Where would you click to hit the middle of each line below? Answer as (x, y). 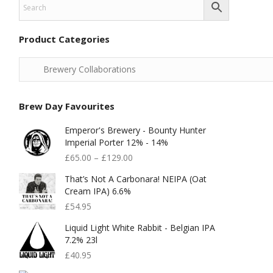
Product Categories (64, 39)
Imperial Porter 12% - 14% (116, 142)
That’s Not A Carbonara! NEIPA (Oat (136, 179)
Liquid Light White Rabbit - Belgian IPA (140, 228)
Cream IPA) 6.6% (98, 191)
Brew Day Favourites (67, 106)
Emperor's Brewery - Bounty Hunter (135, 130)
